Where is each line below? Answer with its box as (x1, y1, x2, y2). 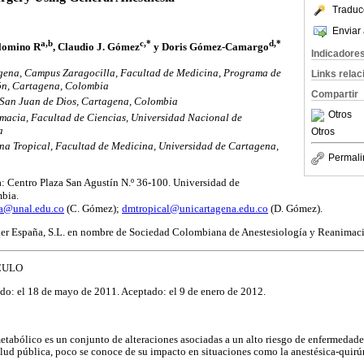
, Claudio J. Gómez (53, 40, 140, 53)
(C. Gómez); (64, 202, 122, 215)
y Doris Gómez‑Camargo (151, 40, 269, 53)
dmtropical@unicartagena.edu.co (122, 202, 268, 215)
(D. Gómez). (268, 202, 323, 215)
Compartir (311, 89, 358, 100)
